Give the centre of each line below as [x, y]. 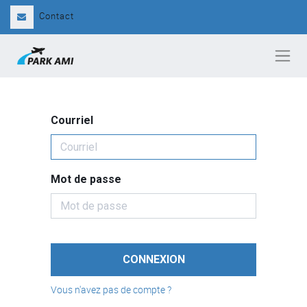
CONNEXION [153, 259]
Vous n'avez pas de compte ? [111, 289]
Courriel [72, 120]
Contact [57, 16]
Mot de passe [86, 179]
